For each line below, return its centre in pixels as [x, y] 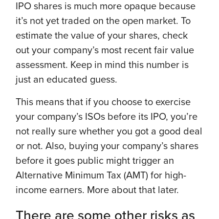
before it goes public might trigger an [95, 161]
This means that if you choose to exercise [103, 102]
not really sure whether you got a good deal [109, 131]
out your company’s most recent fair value [105, 50]
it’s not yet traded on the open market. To [103, 21]
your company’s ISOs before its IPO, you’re [107, 117]
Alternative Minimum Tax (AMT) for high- [101, 175]
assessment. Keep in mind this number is [102, 65]
